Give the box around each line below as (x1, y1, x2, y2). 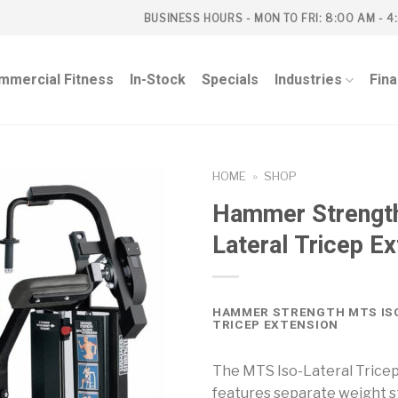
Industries (275, 69, 343, 91)
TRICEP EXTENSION (212, 315, 338, 334)
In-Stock (130, 69, 187, 91)
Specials (202, 69, 259, 91)
